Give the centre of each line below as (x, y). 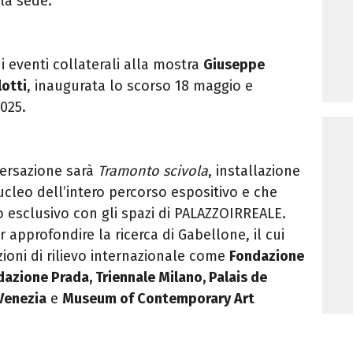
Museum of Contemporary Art (158, 298)
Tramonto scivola (153, 171)
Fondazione (267, 256)
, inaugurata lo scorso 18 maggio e (140, 85)
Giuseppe (234, 64)
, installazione (254, 171)
